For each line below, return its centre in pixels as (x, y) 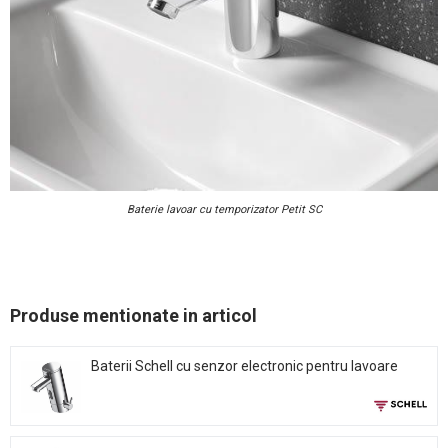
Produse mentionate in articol (133, 316)
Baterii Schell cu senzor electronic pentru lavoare (244, 366)
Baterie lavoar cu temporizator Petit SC (224, 210)
